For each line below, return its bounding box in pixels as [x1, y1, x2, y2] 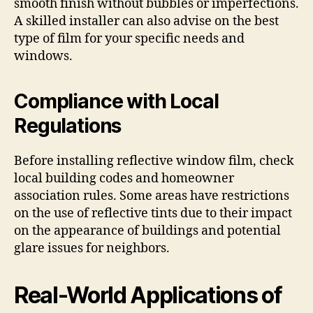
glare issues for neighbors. [14, 240, 170, 256]
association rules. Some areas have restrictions [14, 188, 289, 204]
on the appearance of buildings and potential [14, 223, 281, 239]
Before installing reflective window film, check [14, 153, 294, 169]
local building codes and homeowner [14, 170, 234, 187]
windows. [14, 48, 73, 64]
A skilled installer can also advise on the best [14, 13, 279, 29]
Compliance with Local [14, 89, 219, 113]
